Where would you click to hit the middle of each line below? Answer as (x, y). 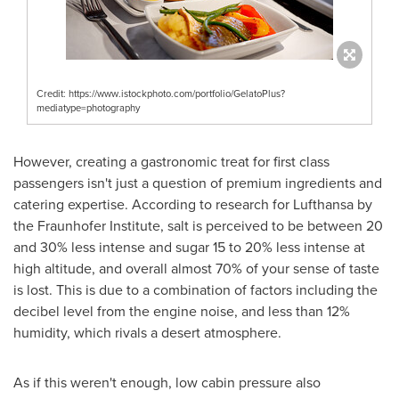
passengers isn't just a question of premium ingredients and (198, 183)
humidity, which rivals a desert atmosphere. (147, 332)
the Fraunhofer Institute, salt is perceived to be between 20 (198, 225)
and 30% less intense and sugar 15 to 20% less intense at (189, 247)
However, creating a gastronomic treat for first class (171, 161)
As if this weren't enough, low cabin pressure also (167, 382)
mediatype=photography (88, 107)
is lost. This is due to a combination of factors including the (195, 289)
